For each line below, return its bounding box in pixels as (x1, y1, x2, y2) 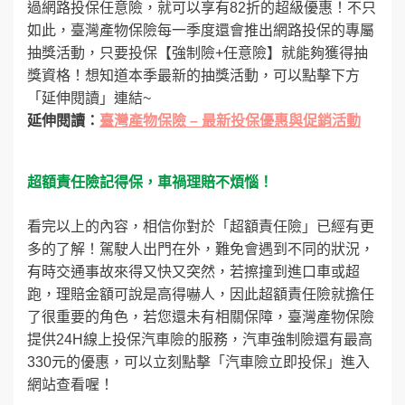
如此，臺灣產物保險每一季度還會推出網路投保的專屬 (27, 22, 374, 38)
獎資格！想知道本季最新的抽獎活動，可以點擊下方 (27, 67, 360, 83)
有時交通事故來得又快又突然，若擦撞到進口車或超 (27, 263, 360, 279)
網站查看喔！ (27, 376, 114, 392)
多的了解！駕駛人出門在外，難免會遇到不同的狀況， (27, 240, 374, 257)
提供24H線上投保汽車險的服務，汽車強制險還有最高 (27, 331, 372, 347)
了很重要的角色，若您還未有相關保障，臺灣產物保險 (27, 308, 374, 325)
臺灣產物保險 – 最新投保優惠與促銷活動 (99, 112, 361, 128)
